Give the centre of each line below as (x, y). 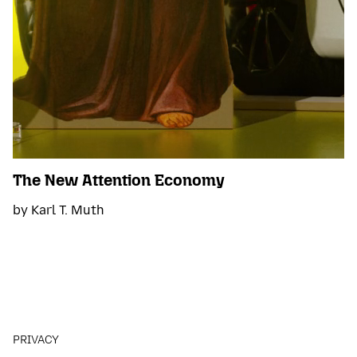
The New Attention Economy (119, 180)
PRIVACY (36, 339)
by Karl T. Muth (59, 210)
